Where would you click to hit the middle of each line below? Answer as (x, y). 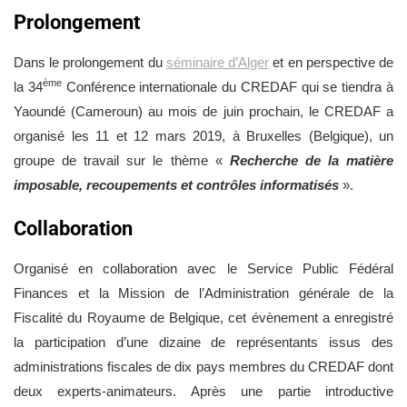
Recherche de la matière (312, 160)
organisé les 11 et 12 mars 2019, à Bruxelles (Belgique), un (203, 135)
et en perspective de (332, 62)
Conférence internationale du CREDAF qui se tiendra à (228, 86)
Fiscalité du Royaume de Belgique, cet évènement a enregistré (203, 317)
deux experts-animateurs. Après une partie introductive (203, 391)
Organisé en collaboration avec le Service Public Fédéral (203, 268)
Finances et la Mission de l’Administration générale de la (203, 293)
